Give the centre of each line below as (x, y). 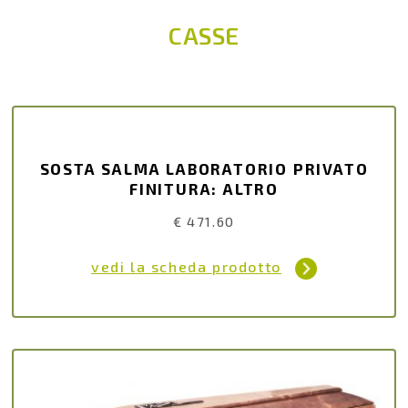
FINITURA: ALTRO (204, 189)
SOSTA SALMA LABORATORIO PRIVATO (204, 168)
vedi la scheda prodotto (186, 267)
